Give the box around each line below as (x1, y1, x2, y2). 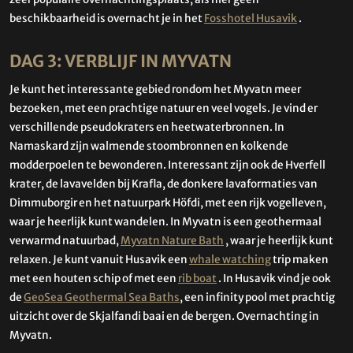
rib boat (178, 272, 217, 286)
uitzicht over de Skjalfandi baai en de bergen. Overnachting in (9, 310, 319, 324)
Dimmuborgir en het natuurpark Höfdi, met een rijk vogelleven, (9, 196, 326, 210)
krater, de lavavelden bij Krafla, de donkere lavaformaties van (9, 177, 318, 191)
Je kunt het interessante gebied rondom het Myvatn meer (9, 83, 301, 97)
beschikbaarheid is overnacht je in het (9, 11, 204, 25)
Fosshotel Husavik (204, 11, 297, 25)
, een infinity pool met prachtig (180, 291, 335, 305)
